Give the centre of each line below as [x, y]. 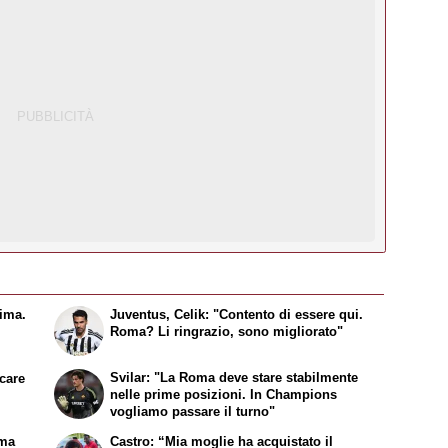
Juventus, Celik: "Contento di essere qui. [237, 315]
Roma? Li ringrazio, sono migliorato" [227, 332]
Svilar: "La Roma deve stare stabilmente [234, 378]
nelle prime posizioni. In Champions [224, 395]
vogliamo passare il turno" [193, 412]
